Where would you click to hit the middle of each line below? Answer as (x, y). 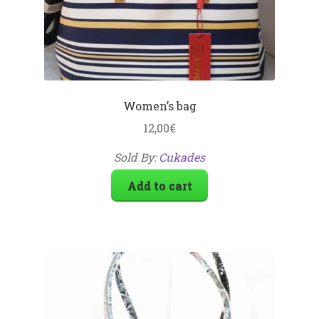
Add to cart (159, 185)
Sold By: (136, 157)
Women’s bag (159, 106)
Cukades (182, 157)
